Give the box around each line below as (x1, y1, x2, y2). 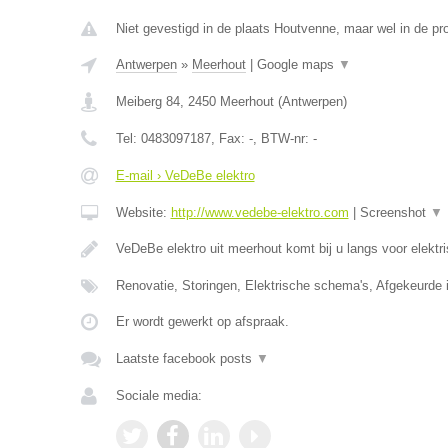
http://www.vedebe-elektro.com (170, 205, 349, 220)
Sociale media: (115, 388, 202, 403)
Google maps (256, 57, 338, 72)
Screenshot (359, 205, 430, 220)
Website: (115, 205, 171, 220)
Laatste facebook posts (115, 351, 256, 366)
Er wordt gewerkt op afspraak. (115, 314, 289, 329)
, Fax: (210, 131, 249, 146)
